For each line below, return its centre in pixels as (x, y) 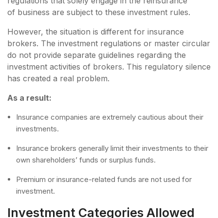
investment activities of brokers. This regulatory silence (109, 66)
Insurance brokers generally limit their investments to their (112, 148)
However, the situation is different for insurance (96, 31)
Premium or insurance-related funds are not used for (104, 179)
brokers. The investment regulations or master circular (109, 43)
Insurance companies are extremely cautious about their (110, 117)
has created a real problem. (60, 78)
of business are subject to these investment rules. (100, 12)
